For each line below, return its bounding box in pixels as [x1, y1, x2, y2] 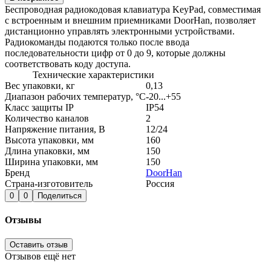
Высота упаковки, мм [5, 134, 94, 145]
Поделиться [38, 191, 82, 200]
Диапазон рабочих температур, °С [5, 91, 146, 102]
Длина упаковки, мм [5, 145, 90, 156]
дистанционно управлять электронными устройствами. [5, 25, 235, 36]
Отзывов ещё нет [5, 251, 76, 262]
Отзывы [5, 215, 42, 226]
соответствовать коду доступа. [5, 58, 131, 69]
